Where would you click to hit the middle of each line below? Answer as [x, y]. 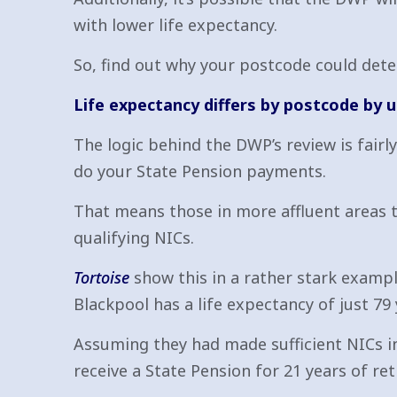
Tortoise [101, 277]
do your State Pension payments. [200, 171]
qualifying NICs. [134, 237]
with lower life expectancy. [175, 25]
